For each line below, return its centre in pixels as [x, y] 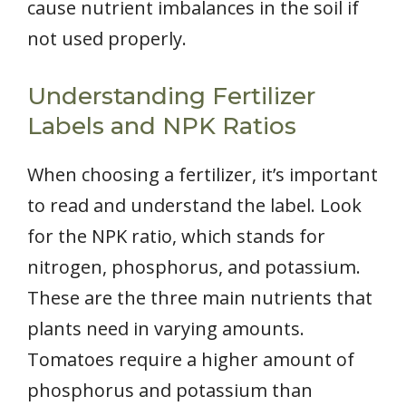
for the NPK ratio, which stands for [176, 236]
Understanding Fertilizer [171, 96]
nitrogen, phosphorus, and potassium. [194, 266]
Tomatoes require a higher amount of [191, 359]
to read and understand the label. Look [194, 205]
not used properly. [107, 38]
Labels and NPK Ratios [162, 126]
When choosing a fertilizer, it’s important [203, 174]
